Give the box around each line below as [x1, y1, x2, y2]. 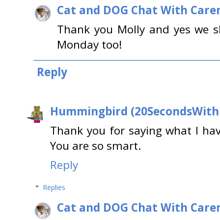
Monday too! [57, 36, 122, 52]
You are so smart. [50, 138, 141, 154]
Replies [43, 183, 66, 192]
